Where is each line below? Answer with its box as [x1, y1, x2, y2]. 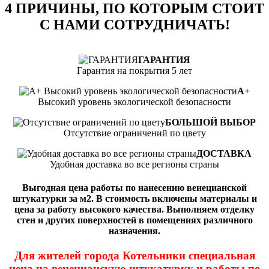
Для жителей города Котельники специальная [14, 249, 255, 262]
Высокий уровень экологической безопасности [38, 96, 231, 107]
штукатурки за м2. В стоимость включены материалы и [12, 193, 257, 204]
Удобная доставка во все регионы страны [50, 159, 219, 169]
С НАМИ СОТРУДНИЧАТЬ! [39, 16, 230, 32]
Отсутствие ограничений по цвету [63, 127, 206, 138]
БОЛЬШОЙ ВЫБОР [165, 116, 256, 127]
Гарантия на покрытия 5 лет [77, 65, 192, 76]
